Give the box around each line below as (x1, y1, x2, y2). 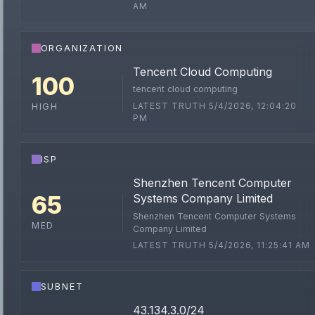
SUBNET (40, 281, 84, 292)
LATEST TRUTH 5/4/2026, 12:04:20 (132, 101, 297, 111)
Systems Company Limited (132, 191, 273, 205)
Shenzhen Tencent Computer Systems (132, 210, 296, 221)
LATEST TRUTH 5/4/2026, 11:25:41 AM (132, 240, 310, 250)
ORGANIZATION (40, 42, 124, 53)
